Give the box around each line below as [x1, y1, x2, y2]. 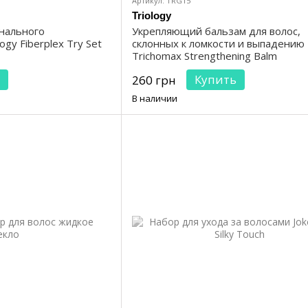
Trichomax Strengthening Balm [132, 49, 277, 63]
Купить [195, 71, 236, 88]
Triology [132, 10, 171, 22]
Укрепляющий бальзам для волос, [132, 24, 300, 38]
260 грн [132, 72, 176, 89]
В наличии [132, 92, 177, 105]
